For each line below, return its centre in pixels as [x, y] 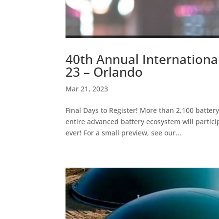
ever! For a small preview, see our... [124, 133]
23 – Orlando [104, 72]
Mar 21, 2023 [87, 89]
